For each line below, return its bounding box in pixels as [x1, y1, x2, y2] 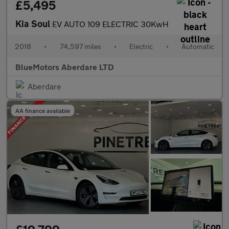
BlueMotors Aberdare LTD [15, 62, 114, 72]
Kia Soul [15, 18, 52, 30]
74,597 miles [59, 42, 101, 51]
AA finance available [15, 107, 70, 114]
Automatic [181, 42, 214, 51]
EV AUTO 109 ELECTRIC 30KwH [52, 19, 169, 29]
